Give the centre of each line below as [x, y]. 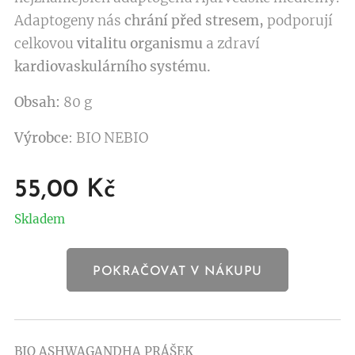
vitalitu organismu [138, 43]
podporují [298, 20]
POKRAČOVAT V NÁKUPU [177, 271]
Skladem [40, 219]
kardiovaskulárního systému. [113, 66]
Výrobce [41, 137]
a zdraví [231, 43]
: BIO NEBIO [108, 137]
